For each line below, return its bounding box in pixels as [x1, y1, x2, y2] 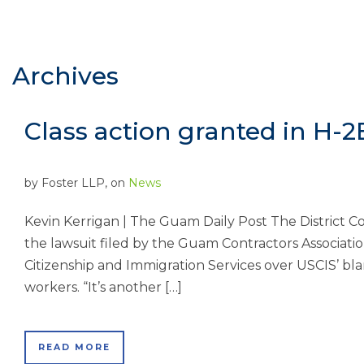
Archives [12, 61, 119, 91]
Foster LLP [41, 175, 105, 190]
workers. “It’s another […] [24, 279, 182, 295]
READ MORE [38, 342, 110, 353]
